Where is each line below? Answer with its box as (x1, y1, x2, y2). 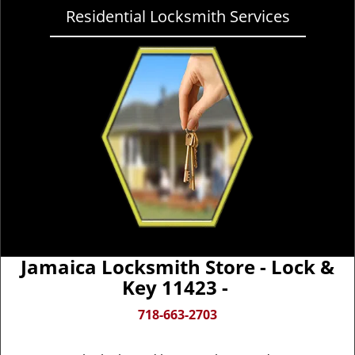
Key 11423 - (122, 274, 233, 300)
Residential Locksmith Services (65, 6, 290, 27)
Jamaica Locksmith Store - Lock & (21, 254, 334, 280)
